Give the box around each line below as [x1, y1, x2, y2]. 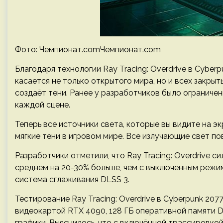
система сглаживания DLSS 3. [15, 175, 129, 184]
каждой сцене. [15, 100, 70, 110]
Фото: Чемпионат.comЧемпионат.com [15, 45, 161, 54]
